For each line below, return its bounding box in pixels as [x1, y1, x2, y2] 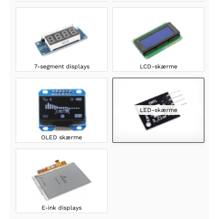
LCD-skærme [139, 63, 177, 70]
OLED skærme [41, 133, 82, 141]
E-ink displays [42, 204, 82, 211]
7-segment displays [34, 63, 89, 70]
